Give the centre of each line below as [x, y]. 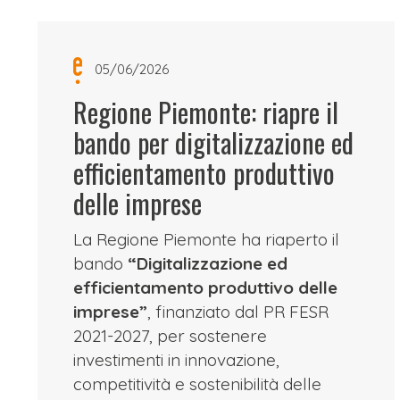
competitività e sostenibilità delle [197, 384]
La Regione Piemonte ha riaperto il [206, 239]
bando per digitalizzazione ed [213, 142]
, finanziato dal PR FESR [237, 312]
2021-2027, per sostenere [170, 336]
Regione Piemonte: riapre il [205, 112]
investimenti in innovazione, [176, 360]
